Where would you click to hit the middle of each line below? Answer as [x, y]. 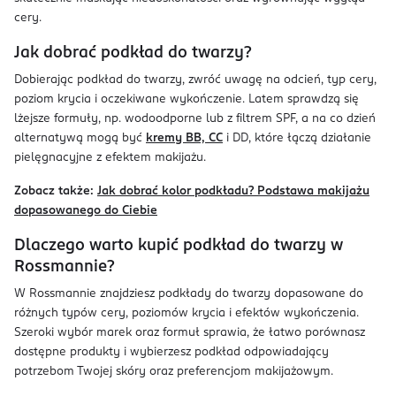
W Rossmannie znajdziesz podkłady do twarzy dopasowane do [189, 294]
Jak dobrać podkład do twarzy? [133, 53]
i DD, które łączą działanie [297, 138]
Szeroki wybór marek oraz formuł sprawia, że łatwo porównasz [190, 333]
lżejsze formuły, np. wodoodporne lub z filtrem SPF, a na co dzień [195, 119]
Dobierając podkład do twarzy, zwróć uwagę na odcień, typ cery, [195, 80]
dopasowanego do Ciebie [86, 211]
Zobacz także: [54, 191]
